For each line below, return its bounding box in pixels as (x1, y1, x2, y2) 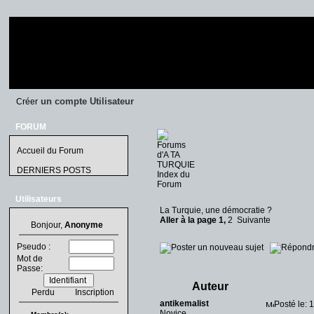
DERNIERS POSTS (17, 165, 91, 175)
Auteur (192, 280, 228, 292)
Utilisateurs (11, 194, 62, 204)
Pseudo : (17, 242, 50, 252)
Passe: (17, 264, 43, 273)
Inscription (75, 287, 114, 297)
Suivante (237, 215, 271, 225)
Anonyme (64, 220, 103, 230)
